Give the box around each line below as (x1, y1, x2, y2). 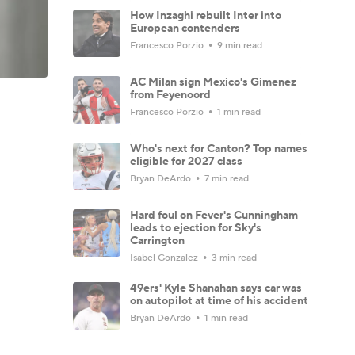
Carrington (130, 233, 185, 248)
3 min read (209, 251, 257, 264)
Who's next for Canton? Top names (130, 141, 307, 156)
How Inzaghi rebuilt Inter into (130, 8, 281, 23)
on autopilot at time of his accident (130, 293, 308, 308)
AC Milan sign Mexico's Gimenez (130, 74, 296, 90)
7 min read (202, 172, 249, 185)
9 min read (215, 39, 262, 52)
